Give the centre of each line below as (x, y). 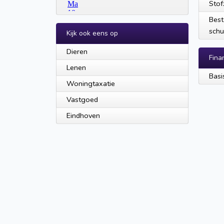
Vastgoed (82, 99)
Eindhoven (83, 115)
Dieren (77, 51)
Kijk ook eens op (92, 33)
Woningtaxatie (91, 83)
